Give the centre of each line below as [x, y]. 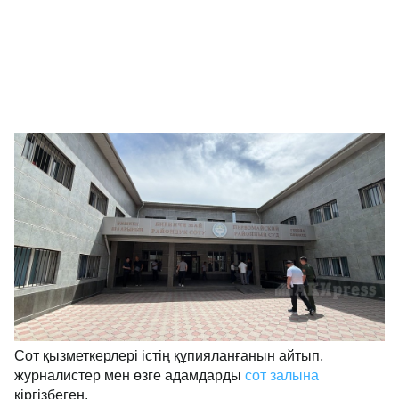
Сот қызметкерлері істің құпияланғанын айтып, [169, 356]
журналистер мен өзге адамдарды [130, 376]
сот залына [282, 376]
